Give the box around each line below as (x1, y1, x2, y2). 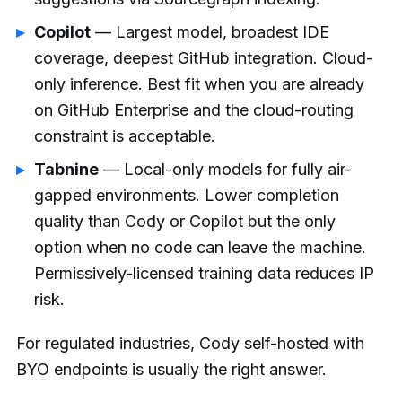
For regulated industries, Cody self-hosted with (16, 333, 364, 353)
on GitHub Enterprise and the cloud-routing (34, 100, 354, 119)
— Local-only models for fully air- (99, 159, 352, 179)
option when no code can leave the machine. (34, 237, 366, 257)
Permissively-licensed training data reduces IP (34, 263, 374, 283)
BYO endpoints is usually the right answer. (16, 359, 327, 379)
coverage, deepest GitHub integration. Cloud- (34, 48, 373, 67)
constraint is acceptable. (34, 126, 215, 145)
